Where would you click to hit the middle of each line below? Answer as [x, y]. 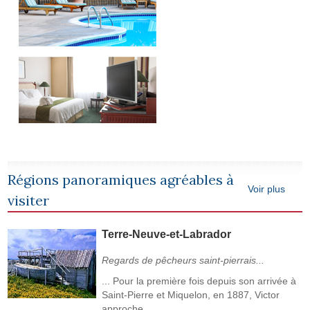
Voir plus [266, 189]
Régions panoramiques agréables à [121, 179]
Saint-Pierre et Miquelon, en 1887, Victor [191, 294]
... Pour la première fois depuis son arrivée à [199, 281]
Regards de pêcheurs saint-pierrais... [183, 260]
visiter [29, 200]
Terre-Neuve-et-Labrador [167, 234]
